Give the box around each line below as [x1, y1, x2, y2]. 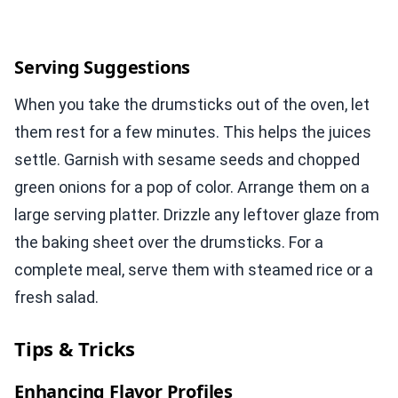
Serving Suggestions [14, 55, 191, 80]
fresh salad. [14, 288, 99, 307]
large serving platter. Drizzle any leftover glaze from [14, 205, 379, 225]
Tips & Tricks [14, 335, 136, 362]
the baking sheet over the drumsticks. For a [14, 233, 323, 252]
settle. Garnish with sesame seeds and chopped [14, 150, 360, 170]
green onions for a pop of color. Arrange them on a [14, 178, 370, 197]
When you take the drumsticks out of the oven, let [14, 95, 370, 115]
